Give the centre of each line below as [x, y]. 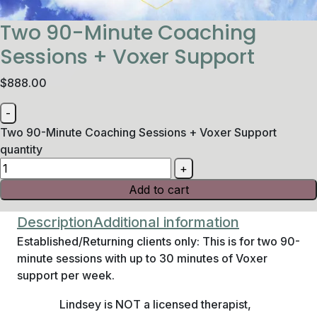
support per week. [66, 275]
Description [55, 222]
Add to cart [158, 190]
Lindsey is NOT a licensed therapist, [155, 304]
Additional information [166, 222]
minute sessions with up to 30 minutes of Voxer [142, 258]
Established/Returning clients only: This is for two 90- [158, 241]
